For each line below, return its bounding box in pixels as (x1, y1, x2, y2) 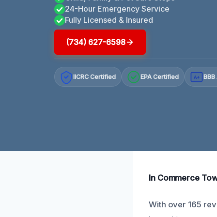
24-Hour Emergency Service (65, 3, 170, 14)
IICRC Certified (73, 73, 116, 81)
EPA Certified (140, 73, 179, 81)
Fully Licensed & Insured (65, 15, 153, 25)
